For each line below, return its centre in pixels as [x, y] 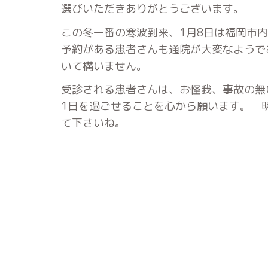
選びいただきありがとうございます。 [153, 9]
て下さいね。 [93, 123]
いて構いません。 [104, 66]
